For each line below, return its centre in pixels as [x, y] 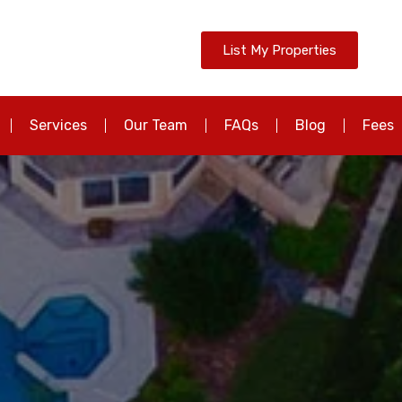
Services [58, 126]
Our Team [155, 126]
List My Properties [279, 50]
